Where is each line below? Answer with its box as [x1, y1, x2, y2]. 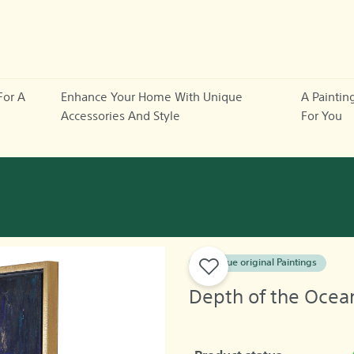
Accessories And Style [60, 110, 180, 122]
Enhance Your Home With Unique [60, 91, 243, 104]
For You [300, 110, 342, 122]
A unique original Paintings [198, 258, 317, 268]
